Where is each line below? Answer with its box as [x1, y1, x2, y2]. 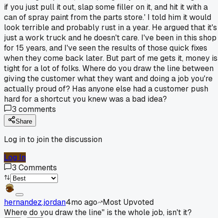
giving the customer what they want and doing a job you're [4, 73, 213, 84]
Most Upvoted [103, 197, 154, 207]
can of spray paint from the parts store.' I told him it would [4, 12, 211, 22]
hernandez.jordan [4, 197, 66, 207]
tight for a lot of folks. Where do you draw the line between [4, 63, 214, 73]
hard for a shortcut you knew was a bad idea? [4, 93, 167, 104]
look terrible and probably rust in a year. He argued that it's [4, 22, 217, 33]
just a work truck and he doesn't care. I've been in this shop [4, 32, 217, 43]
